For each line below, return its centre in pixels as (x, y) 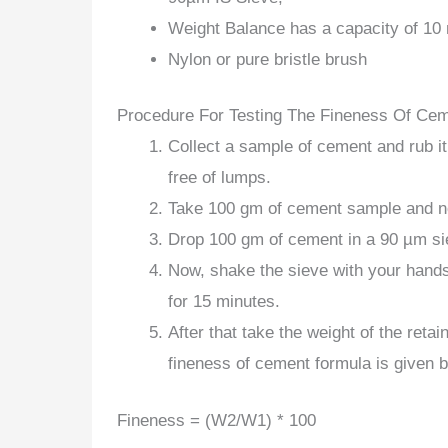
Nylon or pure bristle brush (267, 59)
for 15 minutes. (224, 302)
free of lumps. (219, 178)
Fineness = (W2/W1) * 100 (216, 420)
